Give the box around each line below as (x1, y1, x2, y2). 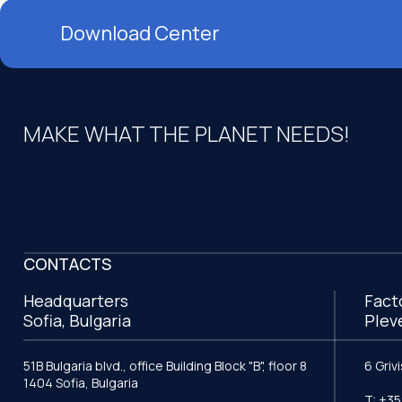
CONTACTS (23, 252, 111, 275)
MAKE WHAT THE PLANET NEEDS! (23, 118, 350, 149)
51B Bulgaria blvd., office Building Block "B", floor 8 (23, 356, 307, 374)
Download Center (60, 20, 221, 48)
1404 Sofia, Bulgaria (23, 373, 138, 391)
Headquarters (23, 289, 128, 311)
